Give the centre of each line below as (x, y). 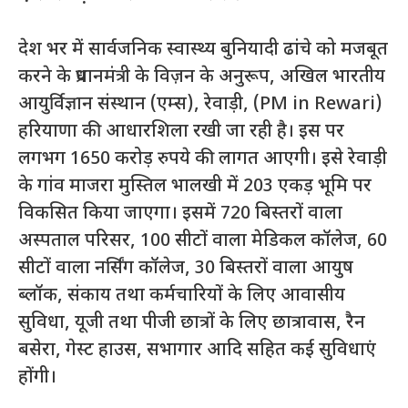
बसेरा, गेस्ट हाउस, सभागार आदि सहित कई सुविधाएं (197, 350)
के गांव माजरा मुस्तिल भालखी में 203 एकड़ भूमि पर (195, 186)
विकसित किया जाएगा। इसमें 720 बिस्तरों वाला (180, 214)
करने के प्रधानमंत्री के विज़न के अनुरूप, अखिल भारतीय (202, 77)
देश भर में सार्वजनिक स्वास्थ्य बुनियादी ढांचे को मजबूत (203, 50)
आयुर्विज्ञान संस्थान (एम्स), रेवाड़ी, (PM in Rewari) (200, 104)
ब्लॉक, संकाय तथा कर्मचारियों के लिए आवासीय (182, 296)
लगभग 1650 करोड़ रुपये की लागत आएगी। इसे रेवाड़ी (203, 159)
